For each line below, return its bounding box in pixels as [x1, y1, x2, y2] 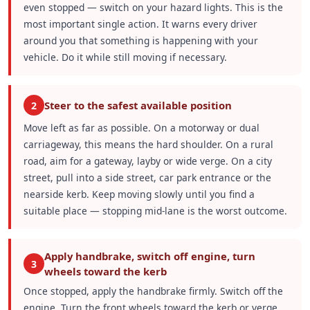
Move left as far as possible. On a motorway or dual [23, 121, 259, 134]
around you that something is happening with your [23, 34, 258, 48]
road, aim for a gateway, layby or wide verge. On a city [23, 154, 272, 167]
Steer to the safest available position [44, 98, 232, 113]
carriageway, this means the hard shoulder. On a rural [23, 138, 273, 151]
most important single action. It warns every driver [23, 17, 257, 31]
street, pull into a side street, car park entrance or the [23, 171, 271, 184]
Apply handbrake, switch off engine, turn [44, 249, 255, 264]
